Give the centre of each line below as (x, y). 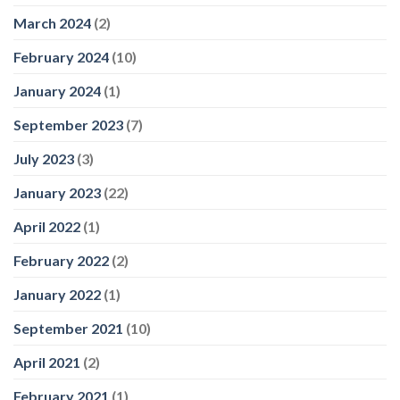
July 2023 (44, 159)
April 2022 (47, 227)
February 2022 (61, 261)
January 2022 (57, 295)
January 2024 (57, 91)
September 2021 (68, 329)
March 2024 (52, 23)
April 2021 (47, 362)
